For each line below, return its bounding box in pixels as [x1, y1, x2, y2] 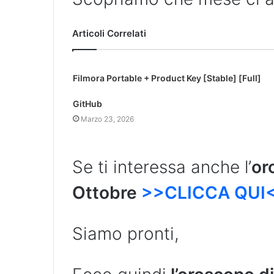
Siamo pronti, [72, 223, 179, 245]
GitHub [72, 98, 102, 109]
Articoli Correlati [72, 28, 146, 40]
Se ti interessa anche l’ [72, 157, 251, 178]
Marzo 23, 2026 [80, 114, 134, 124]
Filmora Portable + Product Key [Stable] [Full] [72, 73, 261, 84]
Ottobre [72, 182, 141, 204]
